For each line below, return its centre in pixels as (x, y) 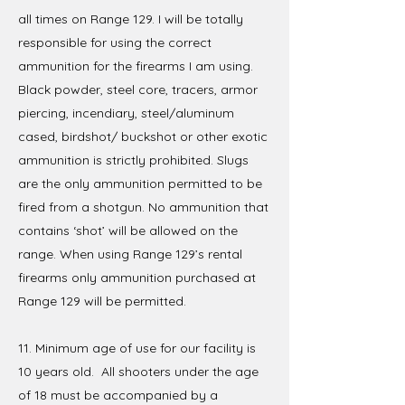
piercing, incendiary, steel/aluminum (126, 113)
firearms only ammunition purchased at (137, 277)
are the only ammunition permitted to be (140, 183)
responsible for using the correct (115, 42)
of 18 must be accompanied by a (118, 395)
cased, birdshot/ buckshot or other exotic (143, 136)
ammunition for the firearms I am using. (136, 66)
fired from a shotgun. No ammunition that (143, 207)
